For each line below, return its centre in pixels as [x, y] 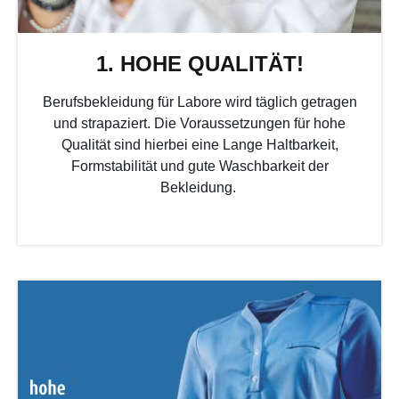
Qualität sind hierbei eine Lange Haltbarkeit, [199, 144]
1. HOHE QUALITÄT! [199, 63]
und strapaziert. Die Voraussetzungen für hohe [199, 123]
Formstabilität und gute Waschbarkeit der [199, 166]
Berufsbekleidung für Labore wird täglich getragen [199, 102]
